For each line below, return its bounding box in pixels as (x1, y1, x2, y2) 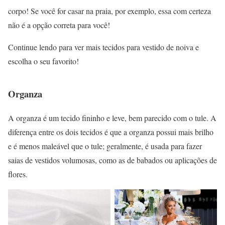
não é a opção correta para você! (8, 19, 112, 30)
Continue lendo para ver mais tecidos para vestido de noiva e (8, 41, 199, 52)
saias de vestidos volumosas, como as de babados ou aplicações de (8, 155, 217, 166)
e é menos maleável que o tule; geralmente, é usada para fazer (8, 141, 202, 152)
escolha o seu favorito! (8, 55, 79, 66)
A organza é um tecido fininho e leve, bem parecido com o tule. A (8, 113, 216, 124)
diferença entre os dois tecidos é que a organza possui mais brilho (8, 127, 213, 138)
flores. (8, 169, 28, 180)
